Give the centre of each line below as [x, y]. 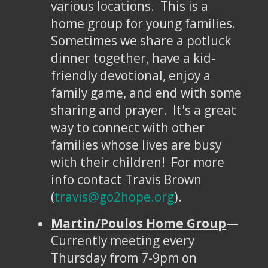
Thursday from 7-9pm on [124, 258]
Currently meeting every [123, 241]
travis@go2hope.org [115, 197]
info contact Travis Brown [127, 180]
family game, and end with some [147, 93]
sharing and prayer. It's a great [144, 110]
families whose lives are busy [136, 145]
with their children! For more [138, 162]
